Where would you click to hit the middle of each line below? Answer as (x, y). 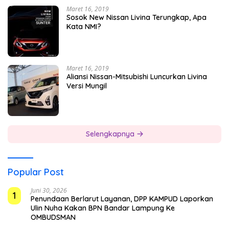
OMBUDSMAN (53, 217)
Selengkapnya (111, 134)
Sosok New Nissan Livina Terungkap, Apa (136, 17)
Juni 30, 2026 (49, 190)
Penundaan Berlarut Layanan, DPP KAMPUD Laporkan (122, 199)
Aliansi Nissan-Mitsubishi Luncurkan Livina (137, 76)
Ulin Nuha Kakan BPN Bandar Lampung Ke (103, 208)
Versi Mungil (87, 86)
